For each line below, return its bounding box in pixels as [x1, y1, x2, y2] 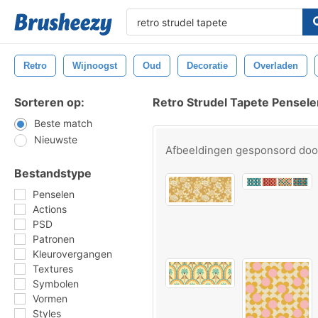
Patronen [33, 233, 75, 245]
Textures [33, 263, 73, 275]
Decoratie [187, 60, 228, 71]
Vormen [33, 292, 67, 305]
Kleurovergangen [33, 248, 112, 260]
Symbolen [33, 278, 79, 290]
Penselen [33, 188, 75, 200]
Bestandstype [14, 166, 92, 180]
